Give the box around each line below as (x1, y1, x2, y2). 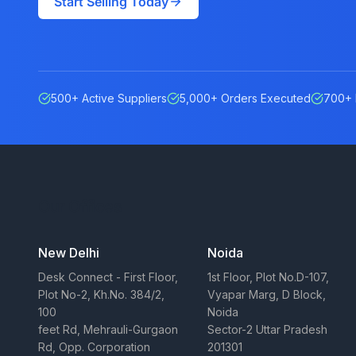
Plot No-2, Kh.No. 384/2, (38, 288, 164, 301)
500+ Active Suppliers (51, 91, 167, 105)
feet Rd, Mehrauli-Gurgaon (38, 323, 178, 336)
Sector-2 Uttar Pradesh (207, 323, 328, 336)
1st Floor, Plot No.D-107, (207, 270, 330, 284)
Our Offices (38, 197, 122, 216)
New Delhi (38, 245, 99, 261)
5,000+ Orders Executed (180, 91, 311, 105)
